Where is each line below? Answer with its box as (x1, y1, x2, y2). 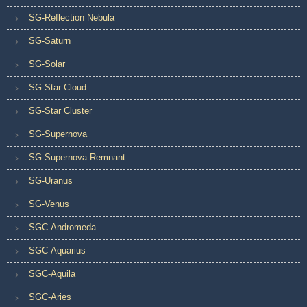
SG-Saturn (29, 35, 71, 46)
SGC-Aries (29, 291, 71, 302)
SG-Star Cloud (29, 82, 86, 93)
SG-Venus (29, 198, 69, 209)
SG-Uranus (29, 175, 73, 186)
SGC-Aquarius (29, 245, 86, 256)
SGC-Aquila (29, 268, 75, 279)
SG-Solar (29, 58, 65, 69)
